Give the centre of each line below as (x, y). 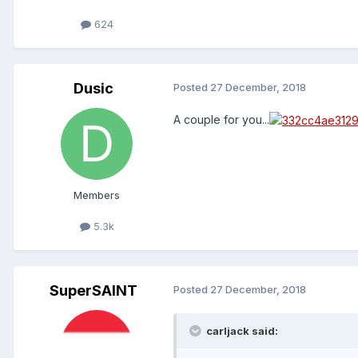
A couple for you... (221, 119)
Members (97, 195)
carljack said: (241, 331)
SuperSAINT (93, 291)
